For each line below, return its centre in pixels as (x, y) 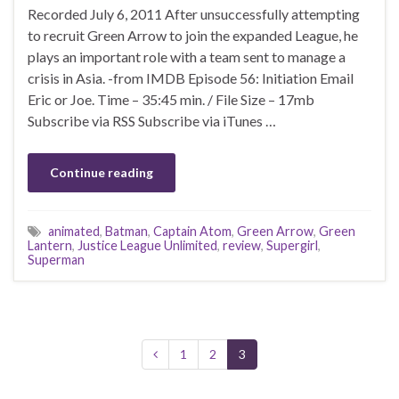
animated (74, 231)
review (242, 245)
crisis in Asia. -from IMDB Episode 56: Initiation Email (191, 77)
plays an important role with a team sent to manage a (187, 56)
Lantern (50, 245)
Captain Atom (192, 231)
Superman (56, 259)
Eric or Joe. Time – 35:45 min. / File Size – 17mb (171, 99)
